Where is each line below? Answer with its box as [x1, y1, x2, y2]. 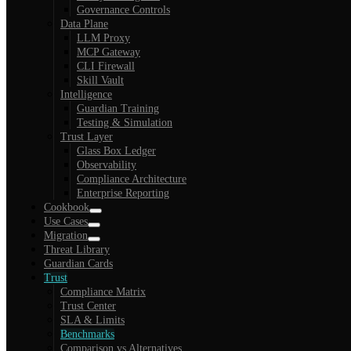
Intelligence [60, 89, 112, 100]
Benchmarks [60, 328, 114, 340]
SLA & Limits [60, 314, 125, 326]
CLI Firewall [77, 60, 135, 72]
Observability [77, 159, 136, 171]
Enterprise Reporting [77, 187, 169, 199]
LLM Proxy [77, 32, 130, 44]
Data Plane [60, 18, 108, 30]
